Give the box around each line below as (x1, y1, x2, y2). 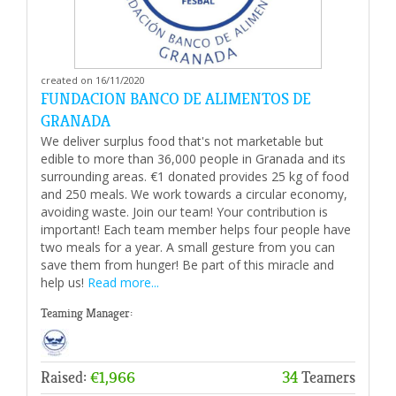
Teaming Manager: (41, 305, 133, 321)
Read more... (88, 273, 159, 291)
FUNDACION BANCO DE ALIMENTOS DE (41, 88, 311, 109)
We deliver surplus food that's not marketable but (41, 132, 324, 149)
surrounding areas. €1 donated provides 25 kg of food (41, 167, 349, 185)
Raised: (41, 367, 90, 387)
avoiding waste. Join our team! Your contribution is (41, 202, 328, 220)
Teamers (298, 367, 355, 387)
